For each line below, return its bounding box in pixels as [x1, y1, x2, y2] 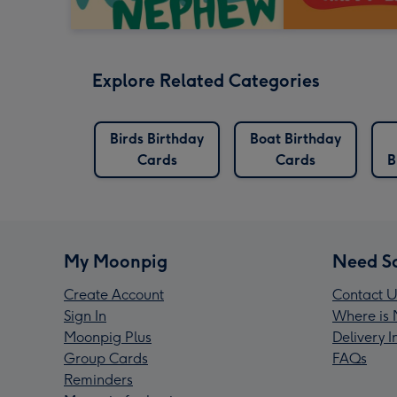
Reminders [64, 371, 133, 389]
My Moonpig [64, 251, 167, 273]
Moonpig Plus [64, 329, 152, 346]
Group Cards [64, 350, 148, 368]
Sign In [64, 307, 106, 325]
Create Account [64, 286, 164, 304]
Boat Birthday [250, 130, 341, 148]
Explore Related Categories [92, 70, 320, 92]
